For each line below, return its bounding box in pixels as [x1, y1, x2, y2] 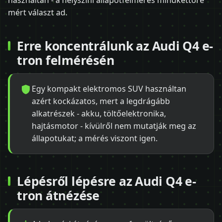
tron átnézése [17, 186, 100, 204]
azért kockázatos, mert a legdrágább [32, 96, 170, 107]
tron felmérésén [17, 51, 114, 68]
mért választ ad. [8, 7, 67, 18]
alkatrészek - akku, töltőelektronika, [32, 108, 166, 119]
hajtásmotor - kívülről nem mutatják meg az [32, 120, 196, 132]
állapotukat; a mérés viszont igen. [32, 133, 158, 144]
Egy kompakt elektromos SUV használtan [32, 83, 186, 95]
